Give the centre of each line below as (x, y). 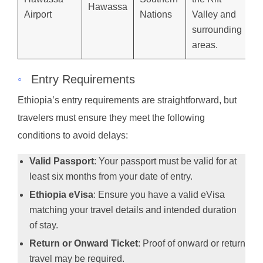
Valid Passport (62, 161)
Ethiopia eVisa (61, 195)
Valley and (214, 14)
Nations (156, 14)
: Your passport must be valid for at (165, 161)
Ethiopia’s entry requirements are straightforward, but (127, 100)
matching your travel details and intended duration (133, 210)
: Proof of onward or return (192, 244)
